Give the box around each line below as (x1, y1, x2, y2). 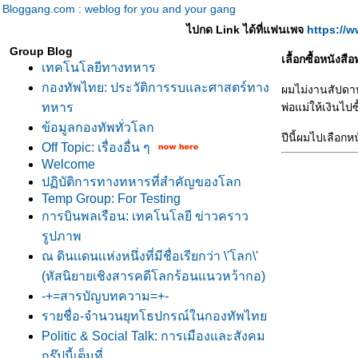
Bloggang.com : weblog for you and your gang (2, 2, 236, 15)
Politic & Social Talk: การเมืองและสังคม (42, 329, 265, 343)
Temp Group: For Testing (42, 192, 181, 205)
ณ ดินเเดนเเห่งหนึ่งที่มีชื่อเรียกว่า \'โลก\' (42, 249, 258, 263)
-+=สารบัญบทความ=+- (42, 289, 169, 303)
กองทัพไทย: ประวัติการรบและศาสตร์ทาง (42, 81, 269, 94)
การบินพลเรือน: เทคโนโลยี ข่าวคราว (42, 209, 249, 223)
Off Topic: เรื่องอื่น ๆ (42, 141, 153, 154)
